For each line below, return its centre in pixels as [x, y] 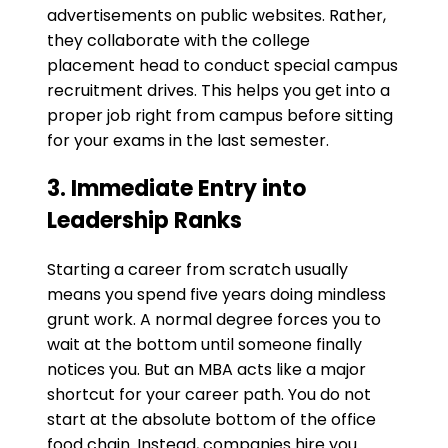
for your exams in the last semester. [188, 141]
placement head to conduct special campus [222, 66]
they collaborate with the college [178, 41]
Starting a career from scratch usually [197, 270]
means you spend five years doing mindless [216, 295]
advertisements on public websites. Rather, [216, 16]
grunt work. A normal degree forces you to [214, 320]
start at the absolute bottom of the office [211, 420]
